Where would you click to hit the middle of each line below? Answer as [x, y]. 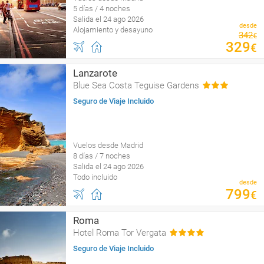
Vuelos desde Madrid [108, 145]
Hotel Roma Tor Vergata [120, 233]
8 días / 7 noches [102, 156]
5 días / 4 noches [102, 9]
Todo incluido [95, 177]
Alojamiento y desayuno [113, 30]
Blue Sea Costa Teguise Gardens [136, 85]
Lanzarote [95, 73]
